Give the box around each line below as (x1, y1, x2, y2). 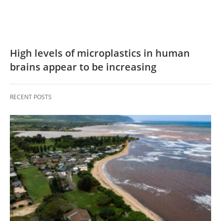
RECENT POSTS (10, 92, 52, 101)
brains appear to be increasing (10, 60, 156, 74)
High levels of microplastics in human (10, 46, 190, 60)
